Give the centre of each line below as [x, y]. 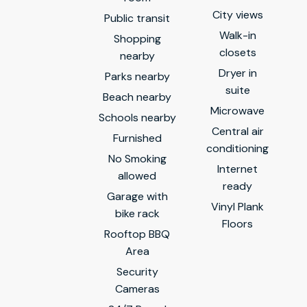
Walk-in [237, 35]
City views [237, 14]
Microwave [237, 110]
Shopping [137, 38]
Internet [237, 169]
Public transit [137, 18]
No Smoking [137, 158]
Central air [237, 131]
